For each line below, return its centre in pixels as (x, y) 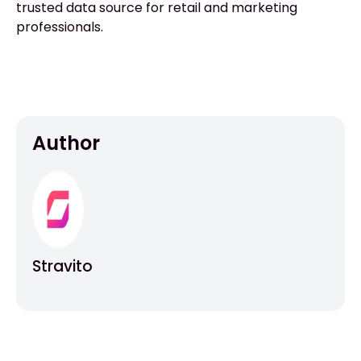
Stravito (62, 267)
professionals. (60, 27)
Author (66, 143)
